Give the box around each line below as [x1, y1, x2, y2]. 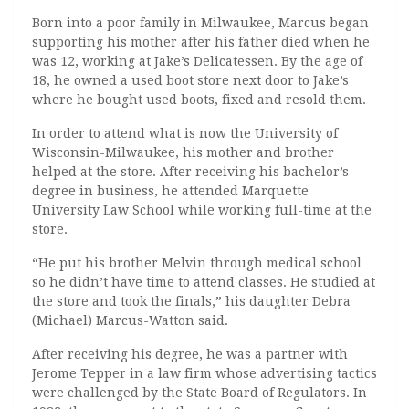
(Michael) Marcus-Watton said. [32, 313, 228, 328]
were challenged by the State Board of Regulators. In [32, 385, 367, 400]
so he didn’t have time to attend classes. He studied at [32, 275, 375, 289]
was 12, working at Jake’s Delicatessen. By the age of [32, 54, 362, 68]
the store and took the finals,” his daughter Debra [32, 294, 351, 309]
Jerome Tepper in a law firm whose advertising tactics [32, 366, 377, 381]
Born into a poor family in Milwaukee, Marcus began [32, 16, 369, 30]
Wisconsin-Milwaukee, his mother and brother [32, 145, 334, 160]
